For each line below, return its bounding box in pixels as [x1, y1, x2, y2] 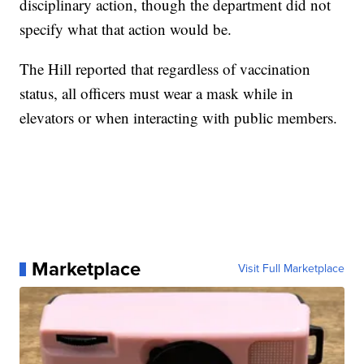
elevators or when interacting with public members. [19, 107, 338, 128]
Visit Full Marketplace [237, 260, 344, 278]
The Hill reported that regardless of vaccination [19, 58, 311, 80]
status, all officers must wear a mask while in [19, 83, 294, 104]
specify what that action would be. [19, 19, 232, 40]
